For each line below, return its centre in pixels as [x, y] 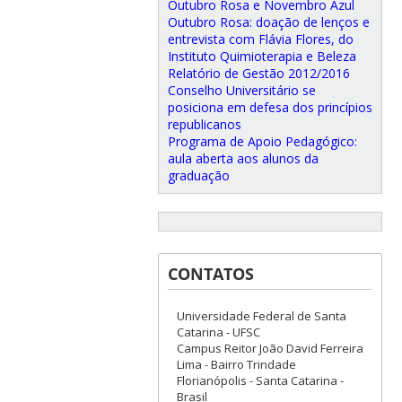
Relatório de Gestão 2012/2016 [258, 74]
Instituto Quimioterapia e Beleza [262, 57]
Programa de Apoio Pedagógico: [262, 142]
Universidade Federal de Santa [261, 316]
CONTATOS [210, 274]
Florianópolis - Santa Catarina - [260, 381]
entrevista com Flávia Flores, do [260, 39]
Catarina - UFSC [218, 332]
